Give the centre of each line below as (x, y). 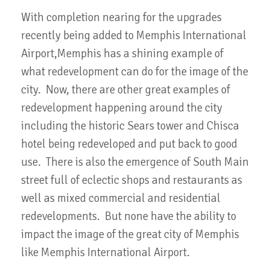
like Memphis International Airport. (107, 253)
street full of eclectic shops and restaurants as (132, 181)
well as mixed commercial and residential (121, 199)
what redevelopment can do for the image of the (135, 72)
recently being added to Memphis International (134, 36)
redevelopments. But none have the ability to (129, 217)
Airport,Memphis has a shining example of (122, 54)
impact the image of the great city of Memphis (130, 235)
